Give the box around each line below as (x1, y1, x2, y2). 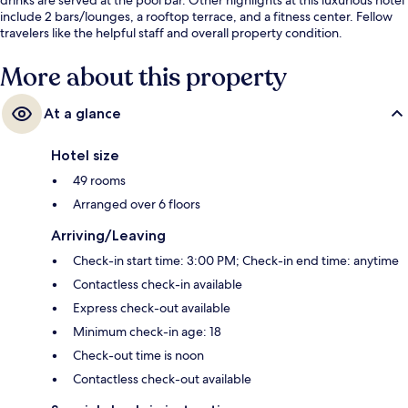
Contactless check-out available (73, 370, 251, 387)
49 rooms (73, 171, 126, 189)
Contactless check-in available (73, 275, 242, 292)
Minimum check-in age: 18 (73, 322, 221, 340)
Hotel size (51, 146, 119, 164)
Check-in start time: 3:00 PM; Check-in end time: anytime (73, 251, 399, 269)
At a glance (44, 104, 121, 122)
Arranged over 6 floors (73, 195, 200, 212)
